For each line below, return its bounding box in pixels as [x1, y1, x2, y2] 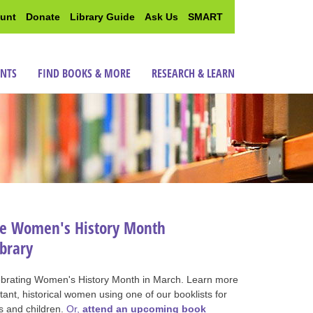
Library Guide [70, 11, 135, 22]
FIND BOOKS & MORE [38, 66, 131, 81]
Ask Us [145, 11, 178, 22]
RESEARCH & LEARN [152, 66, 235, 81]
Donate [26, 11, 60, 22]
